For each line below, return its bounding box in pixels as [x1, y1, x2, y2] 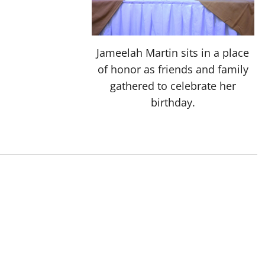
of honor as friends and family [97, 62, 248, 76]
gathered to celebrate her [109, 78, 236, 93]
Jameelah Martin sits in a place [96, 45, 250, 60]
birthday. [150, 95, 195, 109]
